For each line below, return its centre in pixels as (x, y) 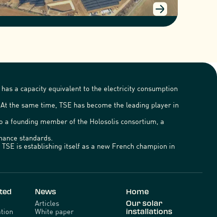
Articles (47, 203)
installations (149, 212)
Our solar (144, 203)
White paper (54, 211)
